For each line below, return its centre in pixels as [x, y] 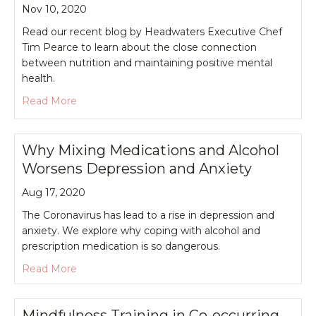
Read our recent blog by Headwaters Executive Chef [152, 31]
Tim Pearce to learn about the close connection [139, 47]
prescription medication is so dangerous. [121, 246]
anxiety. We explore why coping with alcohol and [141, 230]
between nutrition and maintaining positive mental [147, 62]
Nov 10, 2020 [54, 9]
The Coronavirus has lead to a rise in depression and [148, 215]
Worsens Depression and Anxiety [137, 168]
